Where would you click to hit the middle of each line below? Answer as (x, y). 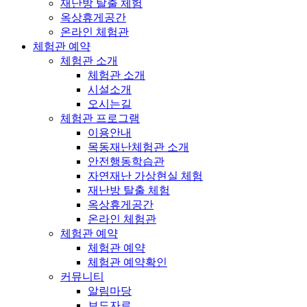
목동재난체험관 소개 (138, 147)
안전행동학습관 (126, 161)
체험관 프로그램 (100, 118)
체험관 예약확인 (127, 262)
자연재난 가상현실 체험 (145, 175)
